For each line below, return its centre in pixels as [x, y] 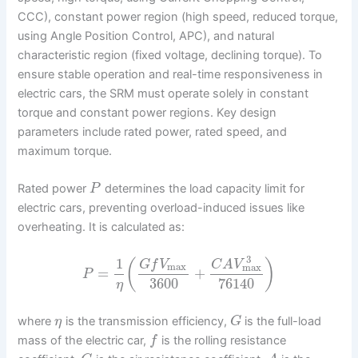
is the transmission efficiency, [146, 322]
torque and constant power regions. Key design [147, 112]
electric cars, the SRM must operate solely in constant [163, 93]
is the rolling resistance [222, 341]
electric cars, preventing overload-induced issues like [161, 208]
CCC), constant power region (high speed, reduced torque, [178, 16]
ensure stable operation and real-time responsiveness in [171, 74]
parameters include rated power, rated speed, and [153, 131]
